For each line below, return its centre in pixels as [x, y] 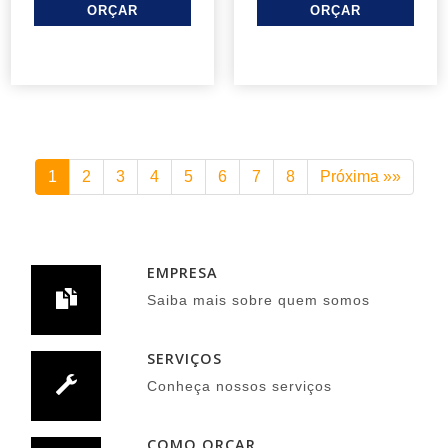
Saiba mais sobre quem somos [258, 299]
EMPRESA [182, 273]
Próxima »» [360, 177]
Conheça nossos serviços [239, 385]
